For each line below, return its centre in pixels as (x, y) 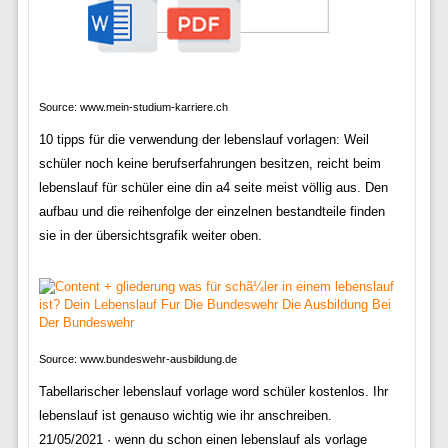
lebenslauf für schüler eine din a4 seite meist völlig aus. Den (213, 187)
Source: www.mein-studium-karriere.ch (133, 106)
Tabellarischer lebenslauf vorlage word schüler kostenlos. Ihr (213, 391)
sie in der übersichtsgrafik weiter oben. (150, 235)
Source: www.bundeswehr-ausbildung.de (137, 358)
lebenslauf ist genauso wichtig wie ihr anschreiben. (185, 415)
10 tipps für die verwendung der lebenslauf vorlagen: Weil (203, 139)
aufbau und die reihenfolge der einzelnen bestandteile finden (211, 211)
